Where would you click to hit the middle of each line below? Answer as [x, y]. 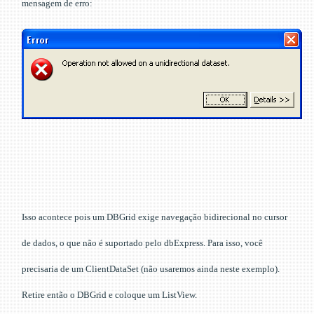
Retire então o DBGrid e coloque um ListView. [109, 294]
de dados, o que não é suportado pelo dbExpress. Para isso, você [142, 243]
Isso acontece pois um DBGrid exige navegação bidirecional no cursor [155, 217]
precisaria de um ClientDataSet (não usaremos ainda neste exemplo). [151, 268]
